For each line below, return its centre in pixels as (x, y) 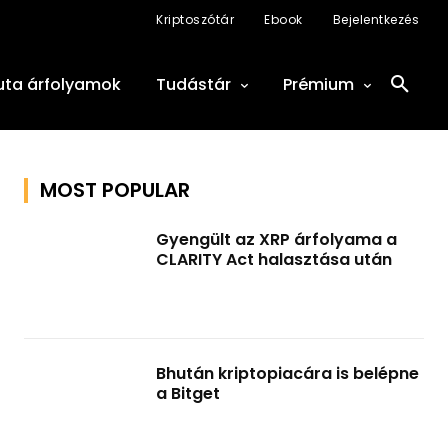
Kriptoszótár (195, 19)
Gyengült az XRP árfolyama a (276, 239)
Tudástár (193, 84)
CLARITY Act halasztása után (274, 259)
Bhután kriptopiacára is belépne (287, 373)
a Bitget (188, 393)
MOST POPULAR (115, 190)
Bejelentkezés (375, 19)
